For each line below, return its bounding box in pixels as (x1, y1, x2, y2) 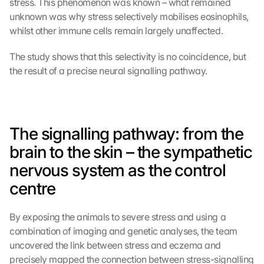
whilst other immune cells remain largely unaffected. (9, 25, 223, 37)
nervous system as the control (9, 160, 226, 180)
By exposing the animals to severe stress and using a (9, 211, 226, 223)
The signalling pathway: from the (9, 124, 244, 144)
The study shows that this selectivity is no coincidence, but (9, 51, 246, 62)
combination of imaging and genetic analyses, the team (9, 225, 237, 237)
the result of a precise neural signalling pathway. (9, 65, 207, 77)
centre (9, 179, 56, 199)
